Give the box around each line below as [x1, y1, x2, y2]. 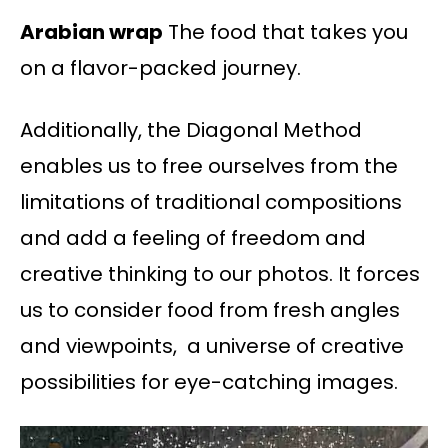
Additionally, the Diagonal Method [20, 115, 362, 144]
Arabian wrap [20, 17, 163, 46]
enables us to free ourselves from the [20, 151, 398, 180]
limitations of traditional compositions [20, 187, 402, 216]
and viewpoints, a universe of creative [20, 331, 404, 360]
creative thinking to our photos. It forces [20, 259, 420, 288]
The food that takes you [163, 17, 408, 46]
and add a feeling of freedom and [20, 223, 366, 252]
